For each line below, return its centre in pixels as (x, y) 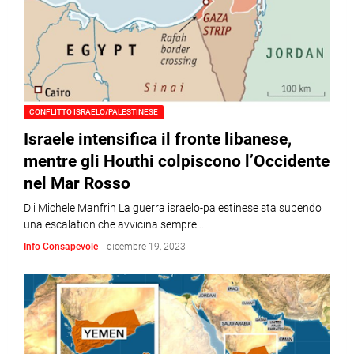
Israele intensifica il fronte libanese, (158, 139)
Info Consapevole (61, 247)
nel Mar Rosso (77, 183)
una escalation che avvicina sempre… (114, 224)
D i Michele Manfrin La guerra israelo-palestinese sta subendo (173, 208)
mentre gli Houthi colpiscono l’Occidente (177, 161)
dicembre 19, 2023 (146, 247)
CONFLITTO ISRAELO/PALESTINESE (94, 112)
